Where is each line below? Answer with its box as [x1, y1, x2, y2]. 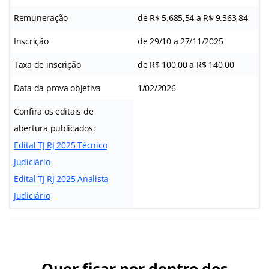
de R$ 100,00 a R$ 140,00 [138, 58, 234, 70]
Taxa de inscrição [14, 58, 81, 70]
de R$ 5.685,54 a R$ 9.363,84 [138, 11, 248, 23]
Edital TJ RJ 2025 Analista [14, 172, 109, 184]
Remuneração [14, 11, 68, 23]
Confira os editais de [14, 105, 94, 117]
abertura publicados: [14, 122, 95, 134]
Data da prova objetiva [14, 82, 101, 94]
